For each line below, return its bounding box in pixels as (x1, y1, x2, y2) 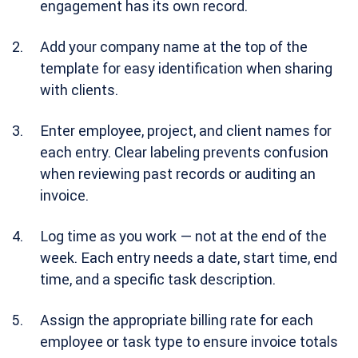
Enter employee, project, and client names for (40, 121, 332, 140)
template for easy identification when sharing (40, 59, 332, 78)
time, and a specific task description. (40, 270, 276, 288)
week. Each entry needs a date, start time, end (40, 249, 337, 267)
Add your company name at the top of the (40, 38, 308, 56)
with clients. (40, 81, 118, 99)
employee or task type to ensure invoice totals (40, 332, 338, 351)
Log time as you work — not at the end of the (40, 227, 327, 245)
